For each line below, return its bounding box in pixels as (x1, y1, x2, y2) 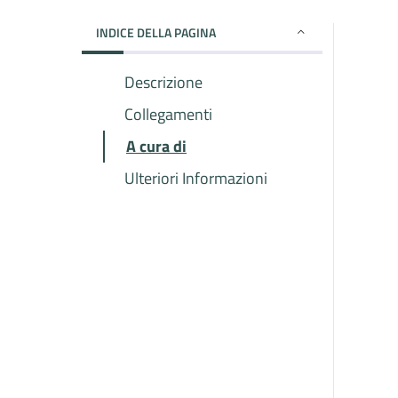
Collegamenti (124, 101, 212, 126)
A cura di (126, 133, 187, 158)
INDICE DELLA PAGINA (96, 22, 216, 42)
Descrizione (124, 69, 203, 94)
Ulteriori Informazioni (124, 165, 267, 190)
